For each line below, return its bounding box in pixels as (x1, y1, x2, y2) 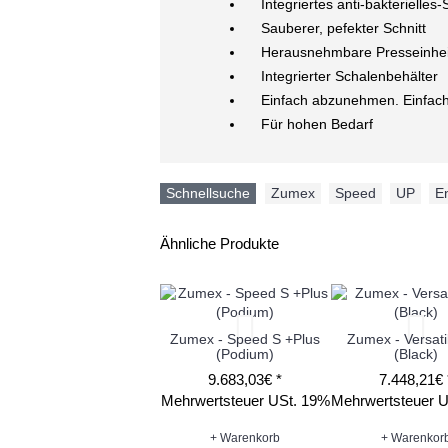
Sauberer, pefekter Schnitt (261, 20, 426, 37)
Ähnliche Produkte (160, 235, 279, 253)
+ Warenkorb (210, 431, 281, 445)
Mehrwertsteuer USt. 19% (160, 392, 330, 410)
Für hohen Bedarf (261, 116, 373, 133)
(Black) (393, 346, 438, 363)
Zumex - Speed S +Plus (170, 331, 320, 348)
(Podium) (216, 346, 274, 363)
